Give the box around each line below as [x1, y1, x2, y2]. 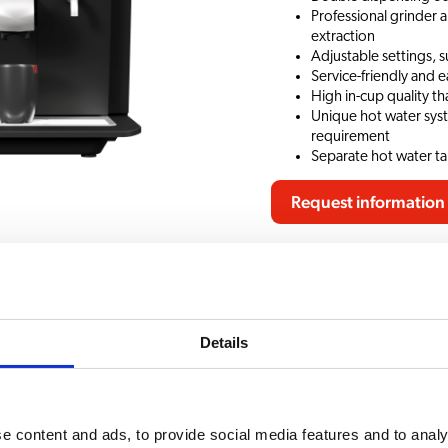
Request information [290, 193, 445, 211]
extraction [310, 28, 375, 44]
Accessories [94, 279, 169, 295]
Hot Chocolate [324, 379, 408, 394]
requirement [310, 128, 390, 144]
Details [199, 334, 249, 352]
